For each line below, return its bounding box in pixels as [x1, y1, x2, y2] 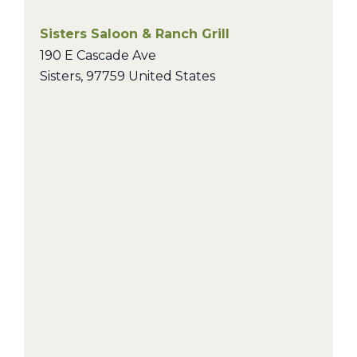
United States [128, 69, 215, 84]
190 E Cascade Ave [40, 48, 156, 63]
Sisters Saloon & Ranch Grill [40, 26, 229, 41]
